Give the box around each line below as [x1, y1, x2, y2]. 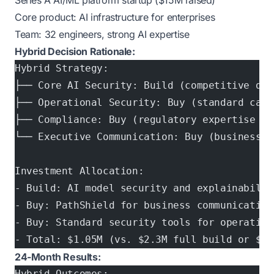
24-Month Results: [15, 251, 101, 263]
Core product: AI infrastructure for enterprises [15, 11, 215, 23]
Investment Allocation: [15, 165, 144, 177]
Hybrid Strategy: [15, 62, 109, 74]
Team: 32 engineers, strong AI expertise [15, 28, 190, 40]
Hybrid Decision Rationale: [15, 45, 135, 57]
